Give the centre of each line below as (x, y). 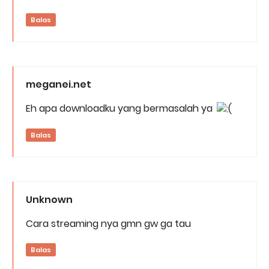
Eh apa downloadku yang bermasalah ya (120, 109)
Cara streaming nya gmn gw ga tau (108, 224)
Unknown (49, 200)
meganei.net (59, 85)
